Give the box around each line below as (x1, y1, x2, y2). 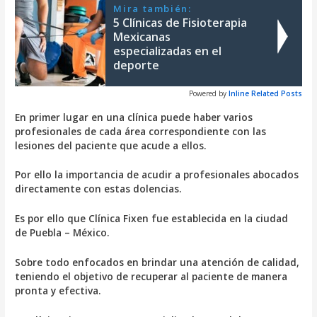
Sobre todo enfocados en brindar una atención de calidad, (15, 255, 300, 270)
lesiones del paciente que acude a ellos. (15, 138, 207, 152)
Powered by (188, 88, 226, 98)
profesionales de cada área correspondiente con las (15, 124, 267, 138)
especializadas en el (113, 42, 222, 59)
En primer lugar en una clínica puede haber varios (15, 110, 253, 124)
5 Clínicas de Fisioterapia (113, 14, 248, 30)
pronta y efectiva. (15, 284, 102, 298)
